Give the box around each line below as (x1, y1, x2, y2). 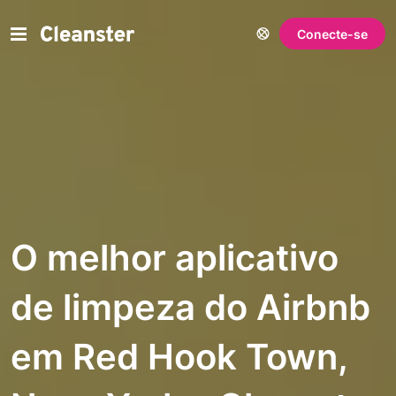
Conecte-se (297, 26, 368, 42)
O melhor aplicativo (11, 236, 339, 279)
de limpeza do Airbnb (11, 286, 370, 329)
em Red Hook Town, (11, 335, 347, 378)
